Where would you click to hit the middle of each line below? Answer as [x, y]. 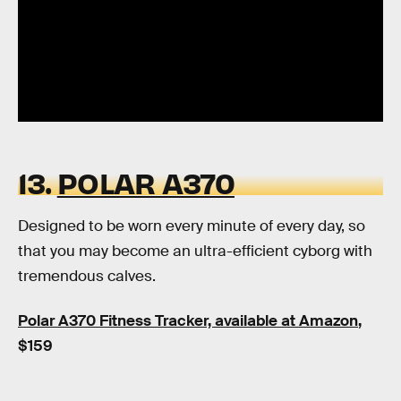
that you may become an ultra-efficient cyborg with [195, 252]
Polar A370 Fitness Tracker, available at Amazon [188, 320]
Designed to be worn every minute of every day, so [192, 226]
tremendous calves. [87, 277]
